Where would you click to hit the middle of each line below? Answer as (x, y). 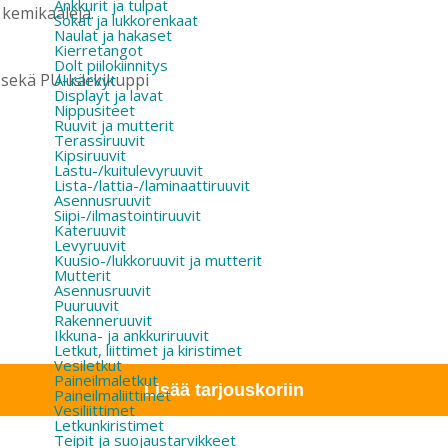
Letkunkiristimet (108, 425)
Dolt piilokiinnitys (110, 65)
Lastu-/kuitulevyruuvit (128, 170)
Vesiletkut (87, 365)
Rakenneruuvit (102, 320)
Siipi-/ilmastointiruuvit (127, 215)
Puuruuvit (86, 305)
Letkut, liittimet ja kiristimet (147, 350)
